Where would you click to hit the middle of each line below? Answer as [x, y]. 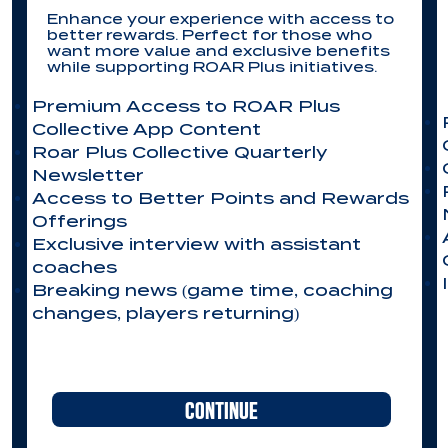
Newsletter [88, 175]
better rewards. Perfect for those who [209, 35]
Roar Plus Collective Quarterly [179, 152]
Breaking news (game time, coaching [212, 290]
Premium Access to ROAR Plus [186, 106]
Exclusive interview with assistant [196, 244]
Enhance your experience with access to [220, 19]
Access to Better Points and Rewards [220, 198]
